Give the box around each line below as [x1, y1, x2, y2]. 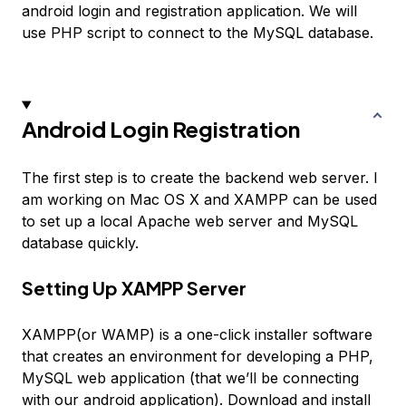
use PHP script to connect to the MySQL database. [22, 24, 373, 43]
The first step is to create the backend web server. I [22, 169, 378, 188]
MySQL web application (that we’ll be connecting [22, 369, 359, 388]
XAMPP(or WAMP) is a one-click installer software [22, 325, 372, 344]
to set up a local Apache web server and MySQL [22, 212, 358, 231]
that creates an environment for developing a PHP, [22, 347, 373, 366]
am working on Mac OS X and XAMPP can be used [22, 190, 377, 209]
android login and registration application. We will [22, 2, 357, 21]
